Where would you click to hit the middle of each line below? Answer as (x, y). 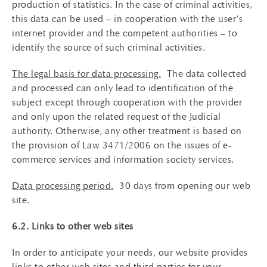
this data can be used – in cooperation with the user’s (127, 19)
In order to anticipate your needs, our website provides (130, 252)
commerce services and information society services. (123, 159)
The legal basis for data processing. (86, 74)
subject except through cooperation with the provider (127, 102)
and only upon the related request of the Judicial (117, 117)
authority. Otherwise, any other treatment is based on (127, 131)
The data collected (204, 74)
